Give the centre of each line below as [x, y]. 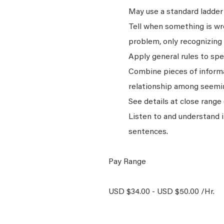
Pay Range [127, 162]
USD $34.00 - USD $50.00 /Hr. [161, 192]
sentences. [148, 132]
